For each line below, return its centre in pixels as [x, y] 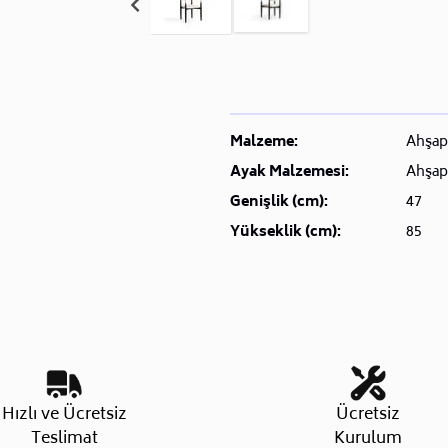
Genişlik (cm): [278, 203]
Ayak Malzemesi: [289, 173]
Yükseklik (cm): [285, 233]
